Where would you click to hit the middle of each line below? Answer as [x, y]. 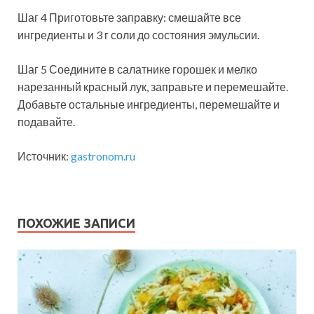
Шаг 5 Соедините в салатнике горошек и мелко [137, 69]
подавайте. [46, 122]
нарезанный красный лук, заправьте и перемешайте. [153, 87]
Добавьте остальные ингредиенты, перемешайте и [149, 104]
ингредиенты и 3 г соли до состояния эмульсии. [138, 35]
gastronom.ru [103, 156]
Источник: [44, 156]
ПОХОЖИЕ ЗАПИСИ [76, 223]
